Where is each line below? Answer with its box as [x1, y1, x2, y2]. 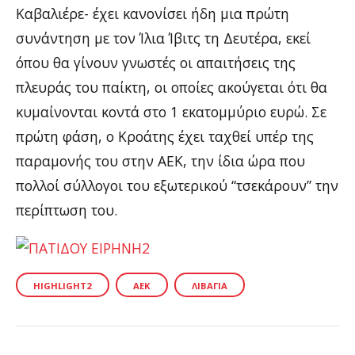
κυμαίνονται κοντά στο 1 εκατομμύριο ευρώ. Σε [16, 101, 326, 121]
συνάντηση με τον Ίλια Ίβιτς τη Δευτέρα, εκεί [16, 28, 311, 48]
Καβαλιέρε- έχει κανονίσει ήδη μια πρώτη [16, 3, 289, 23]
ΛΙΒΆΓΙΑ [191, 279, 227, 292]
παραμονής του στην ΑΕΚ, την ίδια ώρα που [16, 151, 305, 170]
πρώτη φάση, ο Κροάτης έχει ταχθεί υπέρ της [16, 126, 314, 146]
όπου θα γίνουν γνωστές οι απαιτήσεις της [16, 52, 296, 72]
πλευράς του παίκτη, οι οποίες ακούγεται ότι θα [16, 77, 327, 97]
